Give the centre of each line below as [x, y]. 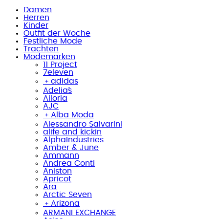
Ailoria [55, 98]
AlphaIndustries [73, 140]
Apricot [57, 179]
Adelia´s [57, 90]
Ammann [61, 155]
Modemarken [49, 56]
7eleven [58, 72]
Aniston [57, 171]
